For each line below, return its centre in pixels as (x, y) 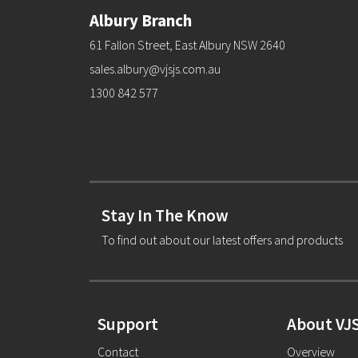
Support (128, 324)
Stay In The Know (165, 215)
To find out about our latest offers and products (222, 240)
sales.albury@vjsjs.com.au (155, 69)
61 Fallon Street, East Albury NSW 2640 (187, 45)
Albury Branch (141, 20)
